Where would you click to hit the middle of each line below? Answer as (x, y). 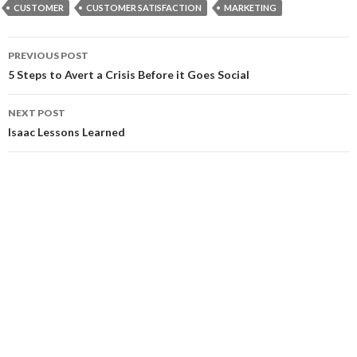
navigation (57, 77)
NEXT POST (37, 113)
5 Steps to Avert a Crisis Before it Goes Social (129, 75)
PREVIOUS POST (48, 55)
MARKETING (250, 8)
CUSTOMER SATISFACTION (144, 8)
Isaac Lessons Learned (67, 132)
